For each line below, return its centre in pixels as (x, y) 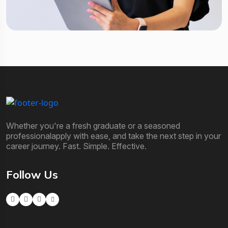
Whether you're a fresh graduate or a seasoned (93, 125)
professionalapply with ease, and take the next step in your (113, 136)
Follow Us (32, 174)
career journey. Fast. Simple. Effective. (76, 146)
